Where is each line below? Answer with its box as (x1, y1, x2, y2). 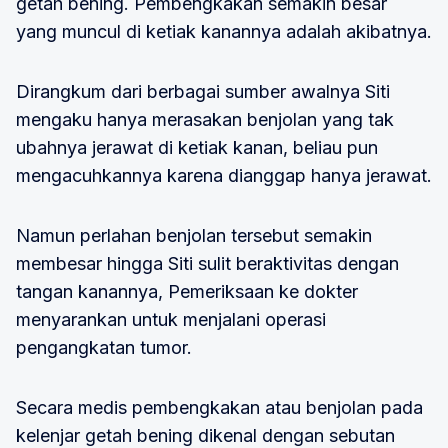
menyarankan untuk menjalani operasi (16, 308, 326, 330)
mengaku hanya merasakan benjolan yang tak (16, 108, 394, 130)
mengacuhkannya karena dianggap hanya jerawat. (16, 164, 432, 186)
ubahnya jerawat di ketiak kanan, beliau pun (16, 136, 378, 158)
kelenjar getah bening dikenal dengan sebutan (16, 424, 395, 446)
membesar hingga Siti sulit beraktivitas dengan (16, 252, 399, 274)
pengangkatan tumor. (16, 336, 192, 358)
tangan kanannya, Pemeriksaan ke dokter (16, 280, 358, 302)
